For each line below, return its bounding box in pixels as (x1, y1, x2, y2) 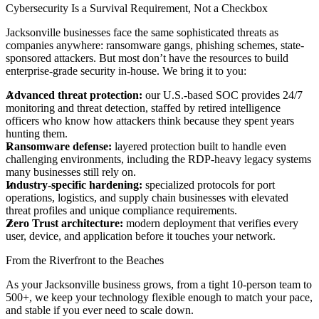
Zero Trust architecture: (6, 217, 123, 230)
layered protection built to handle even (112, 140, 286, 153)
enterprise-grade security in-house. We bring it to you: (6, 65, 246, 78)
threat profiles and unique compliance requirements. (6, 204, 237, 217)
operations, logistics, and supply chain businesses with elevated (6, 192, 288, 204)
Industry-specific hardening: (6, 179, 142, 192)
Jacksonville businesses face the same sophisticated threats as (6, 26, 278, 39)
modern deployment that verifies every (123, 217, 298, 230)
